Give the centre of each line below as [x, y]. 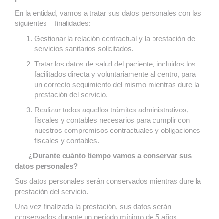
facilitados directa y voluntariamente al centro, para [115, 74]
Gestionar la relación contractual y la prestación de [115, 38]
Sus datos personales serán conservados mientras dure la [108, 181]
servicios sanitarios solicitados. [84, 49]
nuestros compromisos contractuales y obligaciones [117, 130]
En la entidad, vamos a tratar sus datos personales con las [108, 13]
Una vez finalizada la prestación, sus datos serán [93, 207]
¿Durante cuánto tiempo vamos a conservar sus [103, 156]
